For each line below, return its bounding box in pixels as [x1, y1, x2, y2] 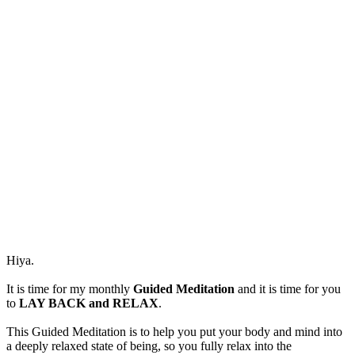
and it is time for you [235, 282, 341, 296]
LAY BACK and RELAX [19, 296, 158, 311]
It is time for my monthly [6, 282, 133, 296]
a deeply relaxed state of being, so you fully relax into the [6, 339, 292, 353]
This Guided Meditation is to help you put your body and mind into [6, 325, 342, 339]
